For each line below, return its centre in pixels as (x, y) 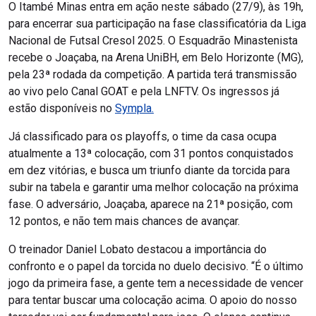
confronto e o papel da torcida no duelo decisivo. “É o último (156, 267)
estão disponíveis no (62, 109)
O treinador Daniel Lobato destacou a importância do (138, 250)
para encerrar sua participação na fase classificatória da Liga (157, 24)
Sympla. (134, 109)
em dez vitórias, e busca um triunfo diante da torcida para (149, 171)
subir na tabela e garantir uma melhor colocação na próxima (153, 188)
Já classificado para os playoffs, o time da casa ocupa (142, 137)
